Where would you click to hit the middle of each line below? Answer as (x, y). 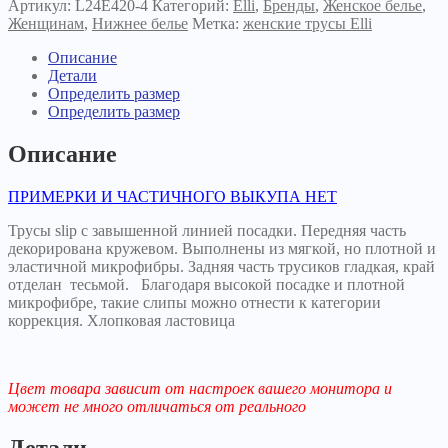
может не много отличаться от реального (157, 406)
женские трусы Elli (307, 23)
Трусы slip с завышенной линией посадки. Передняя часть (207, 230)
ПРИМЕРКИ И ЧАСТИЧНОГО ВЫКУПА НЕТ (172, 196)
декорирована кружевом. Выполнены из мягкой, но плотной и (222, 248)
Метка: (217, 23)
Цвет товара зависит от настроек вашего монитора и (200, 388)
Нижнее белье (140, 23)
